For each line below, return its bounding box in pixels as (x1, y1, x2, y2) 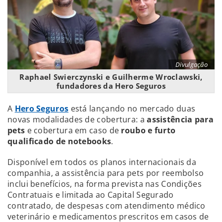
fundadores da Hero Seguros (56, 80, 166, 91)
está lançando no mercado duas (68, 103, 196, 114)
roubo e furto (121, 124, 176, 136)
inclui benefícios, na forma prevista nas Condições (7, 178, 202, 189)
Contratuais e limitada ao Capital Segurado (7, 189, 174, 200)
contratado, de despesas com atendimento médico (7, 200, 206, 211)
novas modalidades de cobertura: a (7, 113, 147, 125)
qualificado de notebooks (7, 135, 111, 147)
